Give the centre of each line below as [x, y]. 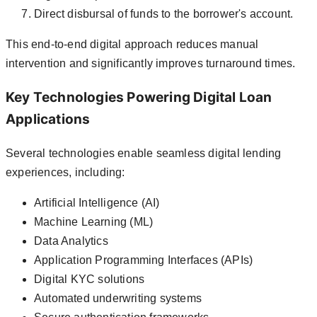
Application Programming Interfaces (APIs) [144, 260]
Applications [48, 119]
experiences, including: [65, 172]
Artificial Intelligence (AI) [97, 202]
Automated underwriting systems [118, 298]
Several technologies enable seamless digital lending [144, 153]
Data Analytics [71, 241]
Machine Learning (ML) [94, 221]
